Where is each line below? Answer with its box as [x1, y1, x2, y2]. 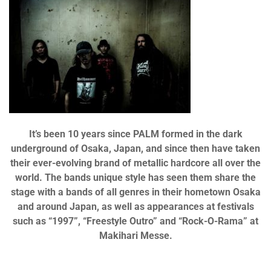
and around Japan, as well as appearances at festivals [17, 201, 254, 212]
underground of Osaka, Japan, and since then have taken [11, 143, 260, 154]
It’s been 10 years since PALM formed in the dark [28, 128, 243, 140]
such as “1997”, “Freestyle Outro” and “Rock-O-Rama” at [13, 215, 258, 227]
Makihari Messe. [99, 230, 172, 241]
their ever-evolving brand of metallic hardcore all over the [10, 157, 261, 169]
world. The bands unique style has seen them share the [15, 172, 256, 183]
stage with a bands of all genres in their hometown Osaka [10, 186, 261, 198]
